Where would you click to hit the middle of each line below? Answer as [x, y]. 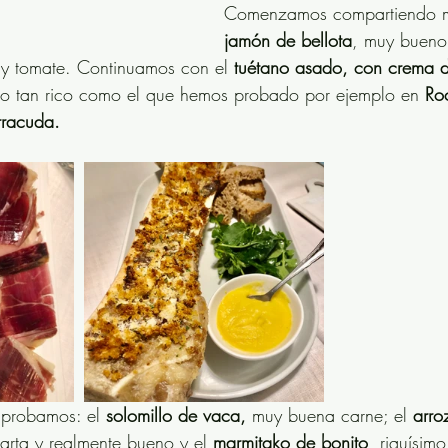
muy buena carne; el [329, 415]
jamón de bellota [288, 40]
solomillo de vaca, [176, 415]
